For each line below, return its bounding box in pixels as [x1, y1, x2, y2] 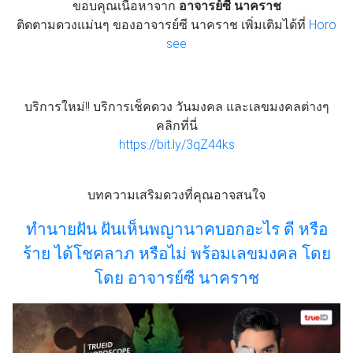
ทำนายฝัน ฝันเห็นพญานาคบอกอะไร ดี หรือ [25, 220, 328, 240]
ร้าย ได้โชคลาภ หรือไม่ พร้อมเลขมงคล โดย [22, 244, 331, 264]
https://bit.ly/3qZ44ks [118, 137, 235, 153]
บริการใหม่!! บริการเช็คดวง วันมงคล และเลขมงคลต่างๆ [24, 99, 329, 115]
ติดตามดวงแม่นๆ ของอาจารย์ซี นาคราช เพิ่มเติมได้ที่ [17, 17, 309, 33]
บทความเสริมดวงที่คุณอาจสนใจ [87, 188, 266, 203]
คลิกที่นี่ [155, 118, 198, 134]
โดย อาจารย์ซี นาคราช [94, 269, 259, 288]
